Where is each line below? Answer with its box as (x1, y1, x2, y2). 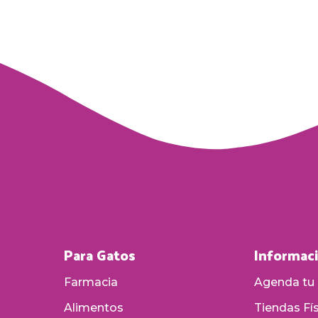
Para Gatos (63, 241, 136, 268)
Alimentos (63, 300, 124, 314)
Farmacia (63, 275, 118, 289)
